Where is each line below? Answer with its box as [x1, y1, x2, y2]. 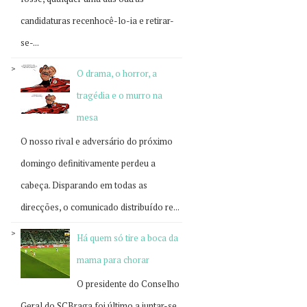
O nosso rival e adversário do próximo [21, 134, 173, 147]
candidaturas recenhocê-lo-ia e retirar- [21, 14, 174, 27]
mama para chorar [77, 253, 150, 266]
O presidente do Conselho [77, 277, 180, 290]
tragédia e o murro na [77, 89, 163, 102]
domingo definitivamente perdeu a [21, 156, 156, 169]
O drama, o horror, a [77, 67, 158, 80]
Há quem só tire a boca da [77, 231, 179, 244]
